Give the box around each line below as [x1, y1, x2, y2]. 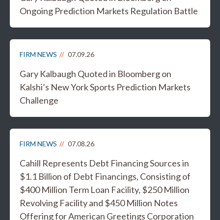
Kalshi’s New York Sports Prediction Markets [20, 82, 191, 93]
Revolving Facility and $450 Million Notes [20, 197, 178, 209]
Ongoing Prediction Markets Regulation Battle [20, 5, 198, 17]
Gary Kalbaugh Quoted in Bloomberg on [20, 68, 171, 80]
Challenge [20, 95, 58, 106]
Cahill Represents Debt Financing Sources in [20, 158, 189, 169]
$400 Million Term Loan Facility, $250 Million [20, 184, 190, 195]
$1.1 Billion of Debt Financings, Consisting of [20, 171, 191, 182]
